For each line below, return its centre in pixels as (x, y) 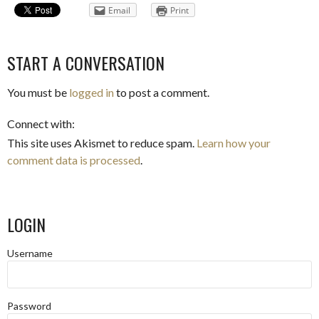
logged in (91, 92)
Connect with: (41, 124)
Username (30, 253)
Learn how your (234, 143)
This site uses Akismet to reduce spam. (102, 143)
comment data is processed (74, 160)
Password (29, 306)
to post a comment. (162, 92)
